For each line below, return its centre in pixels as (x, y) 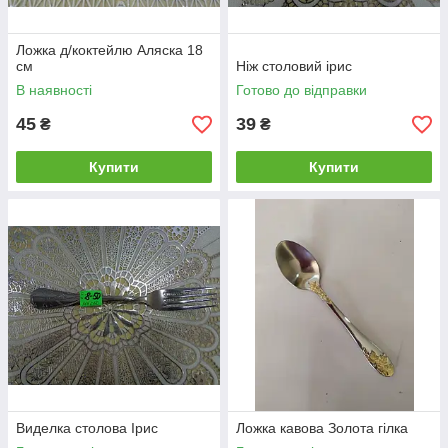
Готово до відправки (301, 90)
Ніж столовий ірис (294, 66)
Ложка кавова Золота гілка (322, 428)
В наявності (54, 90)
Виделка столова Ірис (87, 428)
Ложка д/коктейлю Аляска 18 (109, 50)
